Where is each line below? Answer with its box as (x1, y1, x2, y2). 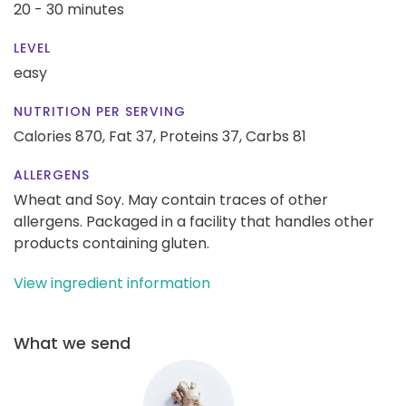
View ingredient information (14, 272, 210, 294)
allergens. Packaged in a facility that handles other (14, 210, 374, 232)
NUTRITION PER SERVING (14, 101, 186, 121)
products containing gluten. (14, 232, 209, 254)
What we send (14, 331, 130, 354)
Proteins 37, (159, 125, 242, 147)
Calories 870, (14, 125, 109, 147)
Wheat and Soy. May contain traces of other (14, 188, 328, 210)
